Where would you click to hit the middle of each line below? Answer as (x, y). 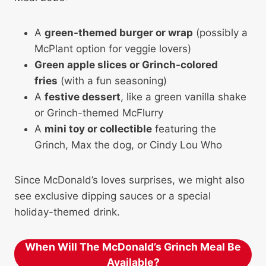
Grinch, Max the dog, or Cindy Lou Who (128, 145)
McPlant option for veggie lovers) (113, 48)
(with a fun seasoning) (112, 80)
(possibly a (220, 32)
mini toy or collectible (98, 129)
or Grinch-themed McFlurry (99, 113)
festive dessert (83, 96)
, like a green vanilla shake (183, 96)
